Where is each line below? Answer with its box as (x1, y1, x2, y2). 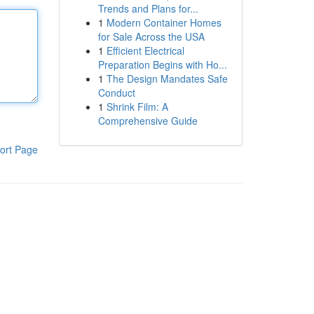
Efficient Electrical (106, 43, 184, 57)
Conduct (97, 86, 135, 100)
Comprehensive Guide (97, 114, 198, 128)
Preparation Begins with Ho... (97, 57, 227, 71)
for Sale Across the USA (97, 29, 205, 43)
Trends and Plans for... (97, 1, 198, 15)
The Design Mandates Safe (106, 71, 228, 86)
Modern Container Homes (106, 15, 221, 29)
